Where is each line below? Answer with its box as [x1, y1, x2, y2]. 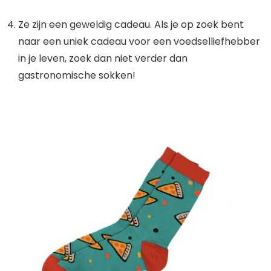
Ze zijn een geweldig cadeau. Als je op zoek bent [18, 18, 244, 32]
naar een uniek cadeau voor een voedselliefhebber [18, 34, 260, 49]
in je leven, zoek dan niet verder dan [18, 51, 188, 66]
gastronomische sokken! [18, 68, 135, 83]
